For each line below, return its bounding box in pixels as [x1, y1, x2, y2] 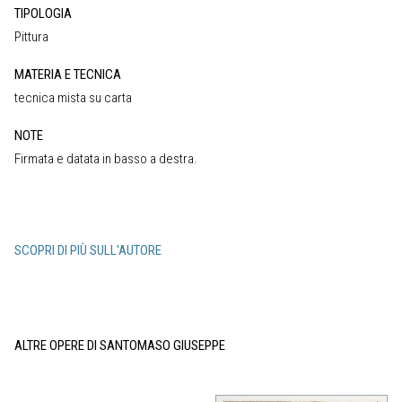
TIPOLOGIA [14, 4, 72, 22]
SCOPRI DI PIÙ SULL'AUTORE [14, 241, 162, 258]
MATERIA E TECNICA [14, 66, 121, 83]
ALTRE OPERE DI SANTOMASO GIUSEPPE [14, 336, 225, 354]
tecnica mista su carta [14, 89, 132, 106]
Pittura [14, 28, 48, 45]
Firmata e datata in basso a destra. [14, 150, 197, 167]
